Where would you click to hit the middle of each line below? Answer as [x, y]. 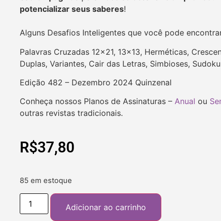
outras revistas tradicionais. [71, 113]
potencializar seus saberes [72, 9]
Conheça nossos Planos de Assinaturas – [97, 101]
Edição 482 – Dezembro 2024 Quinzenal [96, 82]
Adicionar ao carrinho [106, 207]
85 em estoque [46, 181]
